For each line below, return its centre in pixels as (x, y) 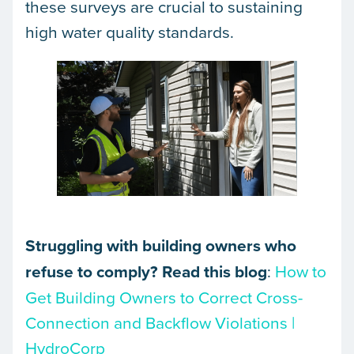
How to (301, 271)
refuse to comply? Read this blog (146, 271)
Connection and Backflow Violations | (160, 322)
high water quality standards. (130, 31)
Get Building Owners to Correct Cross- (164, 297)
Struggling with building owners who (161, 245)
